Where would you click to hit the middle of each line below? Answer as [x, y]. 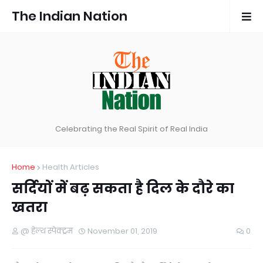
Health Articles [71, 167]
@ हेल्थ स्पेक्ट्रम [47, 231]
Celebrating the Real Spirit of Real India [131, 129]
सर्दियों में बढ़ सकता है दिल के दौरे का [123, 188]
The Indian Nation [70, 16]
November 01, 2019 [122, 231]
